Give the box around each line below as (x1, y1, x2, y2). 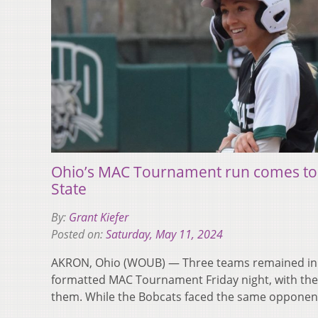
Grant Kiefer (69, 209, 128, 226)
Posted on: (51, 226, 106, 243)
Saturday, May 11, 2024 (106, 226, 223, 243)
